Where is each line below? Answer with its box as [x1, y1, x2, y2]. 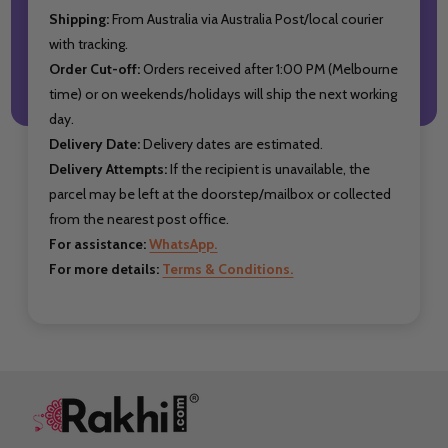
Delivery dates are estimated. [140, 134, 324, 153]
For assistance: [49, 234, 147, 253]
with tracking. [49, 34, 129, 53]
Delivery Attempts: [49, 159, 168, 178]
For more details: [49, 259, 160, 278]
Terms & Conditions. [162, 259, 294, 278]
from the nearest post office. [49, 209, 230, 228]
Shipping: [49, 9, 110, 28]
